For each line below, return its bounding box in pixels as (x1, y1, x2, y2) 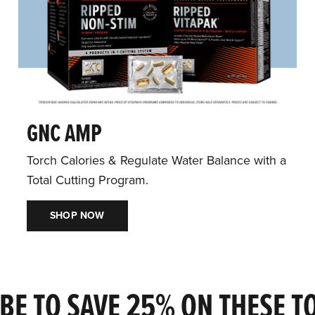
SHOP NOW (50, 210, 105, 222)
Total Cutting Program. (27, 172, 148, 188)
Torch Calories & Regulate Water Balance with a (27, 153, 286, 169)
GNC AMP (27, 118, 102, 152)
